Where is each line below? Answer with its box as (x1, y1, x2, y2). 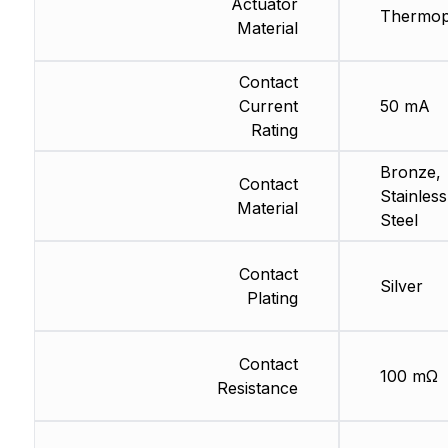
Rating (250, 120, 298, 141)
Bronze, (379, 162, 441, 183)
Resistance (216, 378, 298, 399)
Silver (379, 276, 423, 297)
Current (238, 96, 298, 117)
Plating (246, 288, 298, 309)
